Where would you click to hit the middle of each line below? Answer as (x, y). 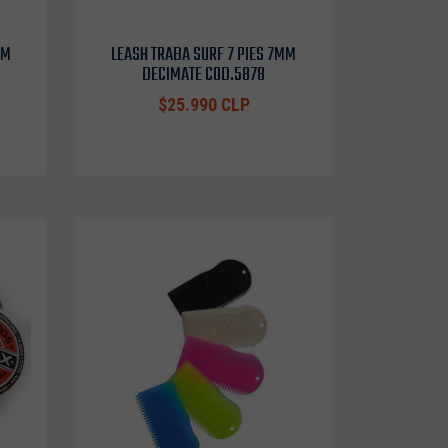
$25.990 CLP (203, 105)
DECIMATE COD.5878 (203, 75)
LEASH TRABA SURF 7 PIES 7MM (203, 55)
